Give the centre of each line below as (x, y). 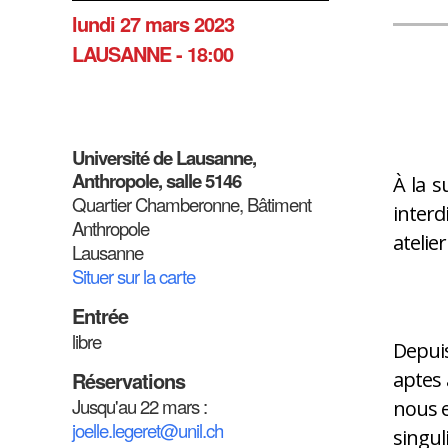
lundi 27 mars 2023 (153, 24)
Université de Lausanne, (164, 157)
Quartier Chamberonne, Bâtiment (191, 204)
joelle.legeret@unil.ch (147, 430)
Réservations (128, 380)
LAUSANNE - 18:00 (152, 54)
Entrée (100, 315)
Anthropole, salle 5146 (156, 180)
